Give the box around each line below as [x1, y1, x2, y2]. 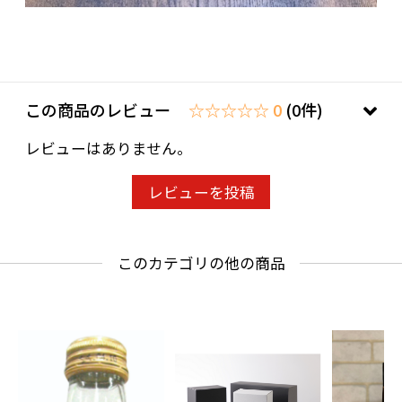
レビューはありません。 [25, 137, 192, 160]
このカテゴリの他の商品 [117, 251, 285, 274]
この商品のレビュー [25, 98, 174, 122]
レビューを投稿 [147, 180, 255, 203]
